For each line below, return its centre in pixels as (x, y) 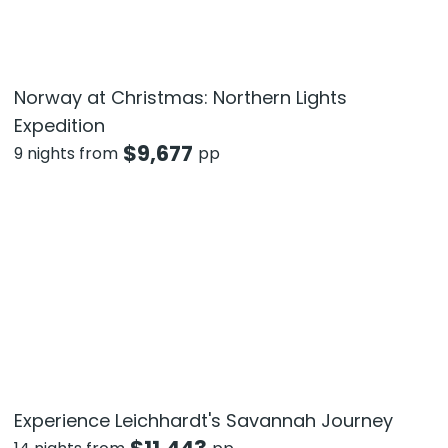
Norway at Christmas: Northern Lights (180, 98)
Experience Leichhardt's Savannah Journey (203, 420)
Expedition (59, 126)
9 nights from (65, 154)
